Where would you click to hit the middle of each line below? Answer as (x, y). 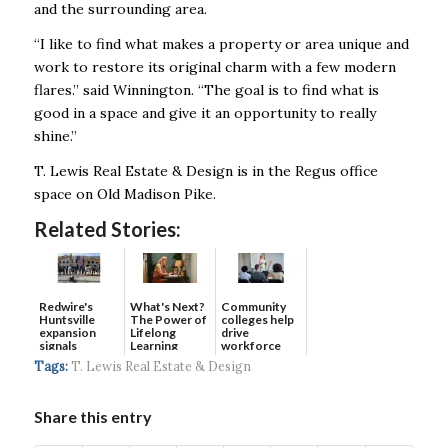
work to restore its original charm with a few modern (214, 67)
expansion (67, 332)
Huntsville (66, 319)
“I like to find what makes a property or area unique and (221, 44)
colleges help (257, 319)
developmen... (259, 358)
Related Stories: (107, 228)
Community (253, 306)
